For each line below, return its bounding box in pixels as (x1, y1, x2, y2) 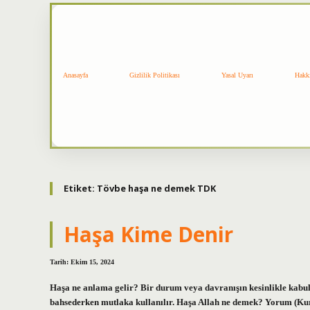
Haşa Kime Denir (64, 220, 233, 249)
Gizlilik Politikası (129, 71, 180, 80)
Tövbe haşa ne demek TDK (97, 181, 216, 194)
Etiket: (64, 181, 97, 194)
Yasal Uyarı (221, 71, 253, 80)
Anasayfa (63, 71, 88, 80)
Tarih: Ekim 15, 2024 (50, 258, 114, 266)
